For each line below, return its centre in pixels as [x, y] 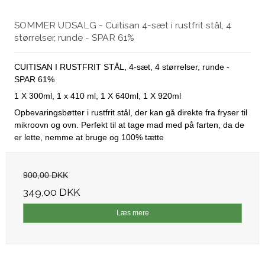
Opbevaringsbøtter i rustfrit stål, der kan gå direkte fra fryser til [131, 113]
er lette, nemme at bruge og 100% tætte [89, 138]
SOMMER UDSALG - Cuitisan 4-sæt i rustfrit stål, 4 [123, 25]
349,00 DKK [51, 193]
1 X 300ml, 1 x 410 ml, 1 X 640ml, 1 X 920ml [98, 96]
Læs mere [132, 213]
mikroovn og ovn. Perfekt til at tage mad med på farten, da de [129, 125]
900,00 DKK [46, 175]
